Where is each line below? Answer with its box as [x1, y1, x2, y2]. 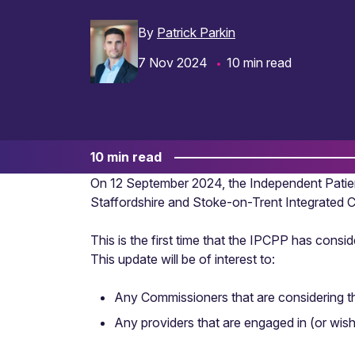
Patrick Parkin [157, 25, 235, 40]
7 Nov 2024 [138, 55, 208, 71]
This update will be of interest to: [90, 251, 275, 267]
